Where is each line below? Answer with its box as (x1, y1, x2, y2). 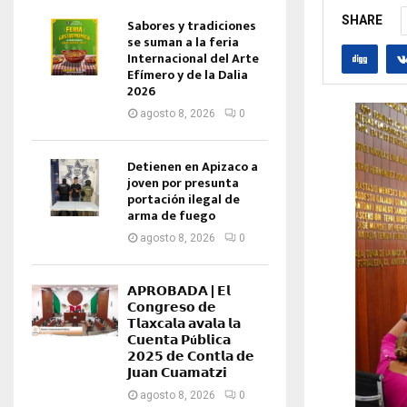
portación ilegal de (127, 189, 240, 210)
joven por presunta (127, 173, 239, 194)
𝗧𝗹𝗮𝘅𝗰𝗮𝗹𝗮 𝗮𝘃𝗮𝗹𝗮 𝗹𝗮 (127, 313, 241, 334)
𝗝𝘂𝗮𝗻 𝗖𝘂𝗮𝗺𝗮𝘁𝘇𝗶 (127, 362, 227, 383)
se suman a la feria (127, 32, 239, 53)
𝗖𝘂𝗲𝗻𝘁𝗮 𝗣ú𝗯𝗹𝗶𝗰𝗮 (127, 330, 231, 351)
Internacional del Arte (127, 48, 259, 69)
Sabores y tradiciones (127, 15, 256, 36)
